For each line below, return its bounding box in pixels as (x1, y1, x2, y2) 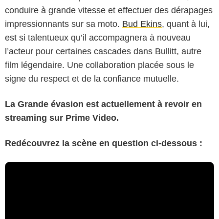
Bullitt (155, 46, 176, 56)
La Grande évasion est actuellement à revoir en (5, 99, 202, 109)
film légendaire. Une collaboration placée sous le (5, 60, 194, 70)
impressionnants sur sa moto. (5, 19, 122, 29)
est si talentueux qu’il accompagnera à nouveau (5, 32, 191, 43)
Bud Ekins (122, 19, 162, 29)
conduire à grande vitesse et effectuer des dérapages (5, 5, 213, 15)
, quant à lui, (162, 19, 210, 29)
